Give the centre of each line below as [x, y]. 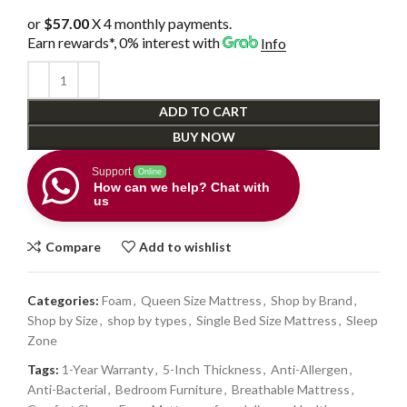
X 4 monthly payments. [160, 24]
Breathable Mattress [291, 390]
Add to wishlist [186, 246]
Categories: [63, 301]
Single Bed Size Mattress [267, 321]
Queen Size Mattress [201, 301]
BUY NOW [203, 137]
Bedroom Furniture [169, 390]
